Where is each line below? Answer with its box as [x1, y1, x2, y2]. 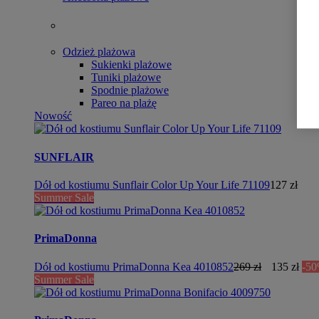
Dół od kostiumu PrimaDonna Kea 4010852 [34, 260, 234, 273]
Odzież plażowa [63, 46, 135, 58]
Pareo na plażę [91, 97, 157, 110]
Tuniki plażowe [91, 71, 161, 84]
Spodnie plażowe [91, 84, 169, 97]
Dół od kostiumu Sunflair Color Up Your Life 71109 [34, 178, 270, 191]
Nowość [34, 110, 72, 122]
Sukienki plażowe [91, 58, 172, 71]
